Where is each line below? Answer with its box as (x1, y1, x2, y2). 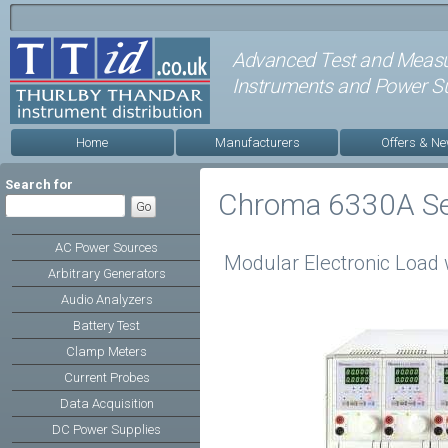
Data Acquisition (59, 396, 154, 411)
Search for (5, 176, 73, 192)
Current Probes (63, 370, 150, 385)
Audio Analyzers (60, 292, 153, 307)
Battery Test (73, 318, 140, 333)
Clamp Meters (66, 344, 147, 359)
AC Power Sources (55, 240, 158, 255)
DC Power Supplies (52, 422, 161, 437)
